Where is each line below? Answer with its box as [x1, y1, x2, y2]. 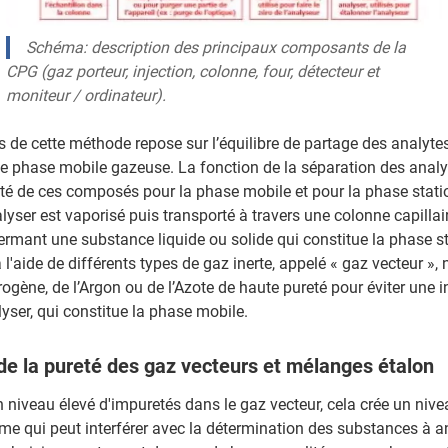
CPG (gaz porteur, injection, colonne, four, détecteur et [6, 61, 379, 81]
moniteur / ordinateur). [6, 85, 166, 105]
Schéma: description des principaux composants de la [26, 37, 406, 57]
